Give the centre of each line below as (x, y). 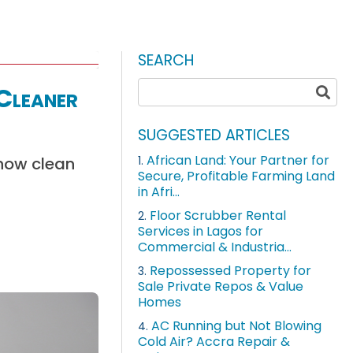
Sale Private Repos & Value (221, 287)
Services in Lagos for (201, 232)
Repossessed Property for (231, 271)
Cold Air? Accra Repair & (214, 342)
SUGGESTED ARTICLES (214, 136)
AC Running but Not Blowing (237, 326)
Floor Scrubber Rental (218, 216)
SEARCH (167, 60)
